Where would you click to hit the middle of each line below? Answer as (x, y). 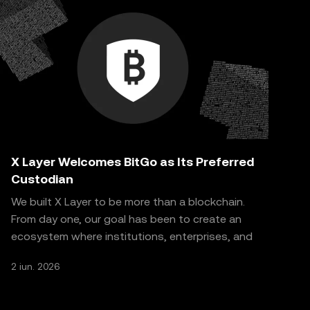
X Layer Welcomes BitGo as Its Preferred (133, 162)
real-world (37, 254)
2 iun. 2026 (35, 266)
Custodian (42, 179)
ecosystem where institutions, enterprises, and (132, 236)
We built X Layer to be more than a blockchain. (128, 202)
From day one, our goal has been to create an (126, 219)
